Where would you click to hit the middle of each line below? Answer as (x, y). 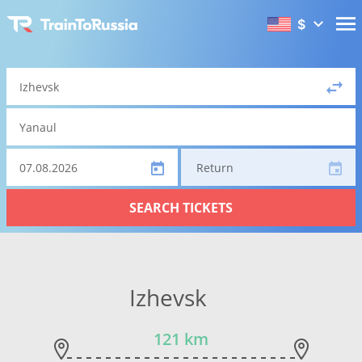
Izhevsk (168, 297)
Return (215, 168)
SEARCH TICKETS (181, 208)
